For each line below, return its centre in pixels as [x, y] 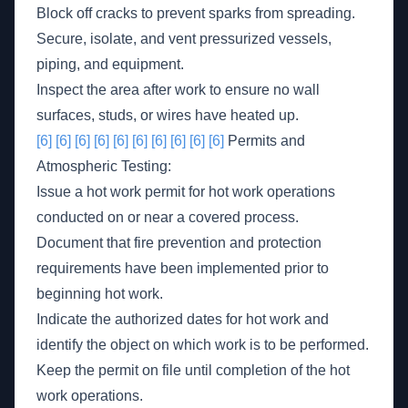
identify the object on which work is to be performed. [203, 345]
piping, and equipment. [110, 64]
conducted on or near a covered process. [168, 217]
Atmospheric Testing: [104, 166]
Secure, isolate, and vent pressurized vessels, [184, 39]
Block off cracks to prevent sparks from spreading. [196, 13]
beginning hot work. [100, 294]
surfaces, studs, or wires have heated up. [168, 115]
